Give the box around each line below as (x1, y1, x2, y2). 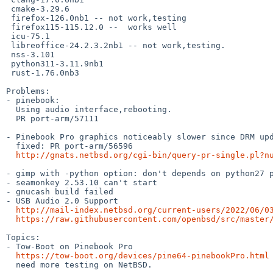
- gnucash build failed (6, 186, 113, 196)
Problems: (6, 86, 50, 96)
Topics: (6, 232, 40, 242)
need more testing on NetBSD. (6, 260, 16, 269)
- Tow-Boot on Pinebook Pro (6, 241, 133, 251)
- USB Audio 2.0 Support (6, 196, 118, 205)
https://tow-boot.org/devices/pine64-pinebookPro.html (16, 250, 269, 260)
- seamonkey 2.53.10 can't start (6, 177, 157, 187)
